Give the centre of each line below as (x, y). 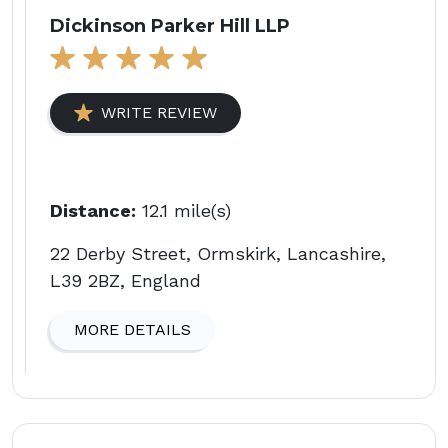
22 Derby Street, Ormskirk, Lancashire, (218, 253)
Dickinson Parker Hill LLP (170, 25)
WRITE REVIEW (159, 112)
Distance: (93, 210)
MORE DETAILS (132, 329)
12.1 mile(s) (183, 210)
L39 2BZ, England (125, 280)
